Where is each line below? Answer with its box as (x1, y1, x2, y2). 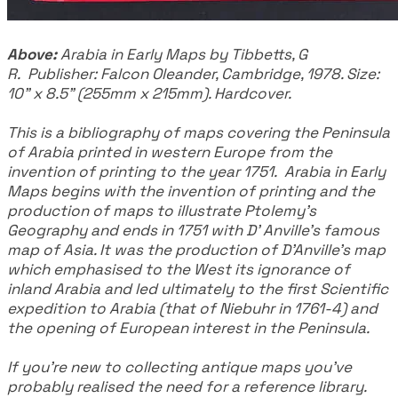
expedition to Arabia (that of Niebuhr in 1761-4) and (7, 298, 378, 318)
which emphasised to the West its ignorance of (7, 259, 350, 279)
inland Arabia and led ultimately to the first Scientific (7, 278, 388, 298)
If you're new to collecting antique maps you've (7, 356, 352, 377)
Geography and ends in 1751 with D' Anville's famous (7, 219, 379, 240)
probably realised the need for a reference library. (7, 376, 370, 396)
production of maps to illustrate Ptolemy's (7, 200, 316, 220)
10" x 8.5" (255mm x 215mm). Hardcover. (7, 83, 291, 103)
